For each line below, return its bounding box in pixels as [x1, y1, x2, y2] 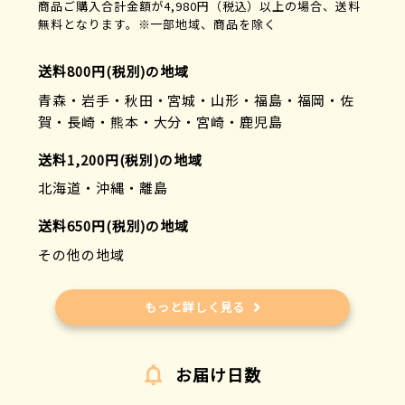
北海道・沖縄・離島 [38, 178, 168, 198]
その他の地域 [38, 244, 125, 264]
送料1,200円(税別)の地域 [38, 149, 202, 169]
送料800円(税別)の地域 [38, 61, 190, 81]
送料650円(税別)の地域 [38, 216, 190, 236]
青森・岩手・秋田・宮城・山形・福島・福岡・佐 [38, 89, 355, 109]
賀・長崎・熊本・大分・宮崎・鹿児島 [38, 111, 283, 131]
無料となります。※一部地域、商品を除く [38, 15, 277, 33]
